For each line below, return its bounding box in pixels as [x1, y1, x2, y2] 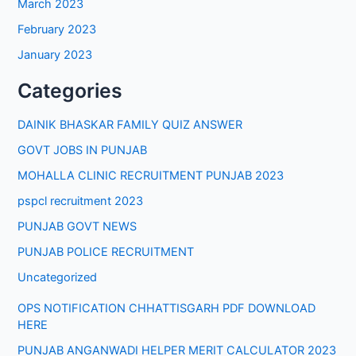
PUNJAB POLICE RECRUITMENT [17, 244, 195, 259]
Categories [17, 78, 123, 103]
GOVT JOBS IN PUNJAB [17, 143, 148, 158]
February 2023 [17, 21, 97, 37]
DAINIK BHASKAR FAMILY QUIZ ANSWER [17, 118, 243, 133]
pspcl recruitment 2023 [17, 194, 144, 209]
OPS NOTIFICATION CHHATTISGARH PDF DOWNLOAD [17, 301, 316, 316]
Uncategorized [17, 269, 98, 284]
